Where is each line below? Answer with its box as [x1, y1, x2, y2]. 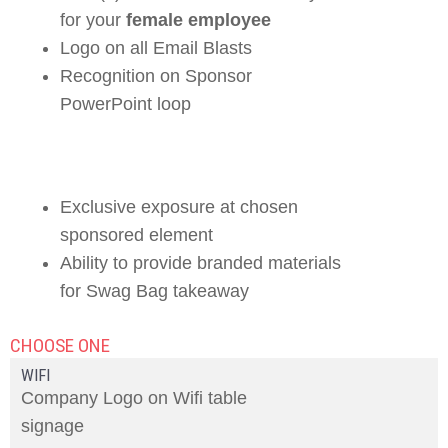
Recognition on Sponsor [60, 66, 252, 87]
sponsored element [60, 225, 213, 246]
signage [21, 415, 90, 436]
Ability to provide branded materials [60, 253, 341, 274]
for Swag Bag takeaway [60, 281, 249, 302]
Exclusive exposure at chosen [60, 197, 298, 218]
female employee [126, 10, 271, 31]
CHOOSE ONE [10, 333, 110, 357]
